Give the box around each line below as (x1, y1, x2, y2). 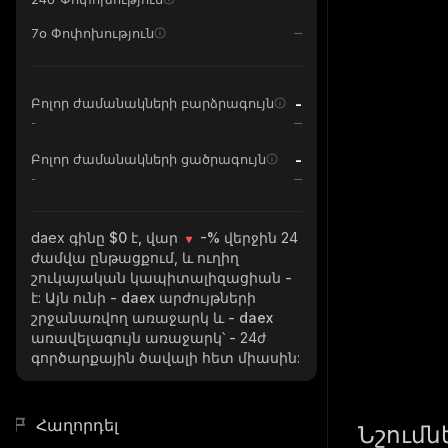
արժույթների (159, 289, 256, 306)
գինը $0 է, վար (69, 229, 182, 246)
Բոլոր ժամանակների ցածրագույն (31, 151, 266, 167)
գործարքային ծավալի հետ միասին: (31, 349, 300, 366)
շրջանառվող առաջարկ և (31, 309, 228, 326)
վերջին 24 (224, 229, 298, 246)
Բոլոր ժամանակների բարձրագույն (31, 95, 274, 111)
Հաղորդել (36, 415, 118, 435)
